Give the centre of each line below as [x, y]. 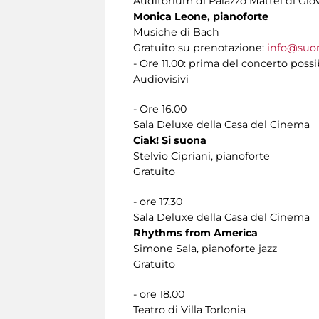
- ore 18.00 [159, 294]
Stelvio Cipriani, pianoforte [202, 156]
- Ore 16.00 [160, 109]
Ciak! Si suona [170, 140]
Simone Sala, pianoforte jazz [205, 248]
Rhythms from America [195, 232]
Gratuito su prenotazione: [200, 47]
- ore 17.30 [158, 201]
